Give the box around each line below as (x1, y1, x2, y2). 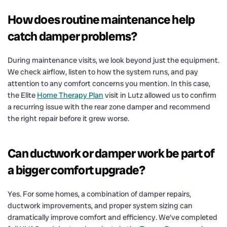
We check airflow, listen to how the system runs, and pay (8, 66, 198, 77)
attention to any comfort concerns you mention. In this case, (8, 78, 210, 89)
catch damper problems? (8, 28, 137, 44)
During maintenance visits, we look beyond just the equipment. (8, 55, 219, 65)
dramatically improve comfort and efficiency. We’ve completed (8, 212, 217, 222)
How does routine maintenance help (8, 11, 195, 27)
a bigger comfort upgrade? (8, 162, 145, 178)
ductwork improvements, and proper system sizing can (8, 200, 193, 211)
